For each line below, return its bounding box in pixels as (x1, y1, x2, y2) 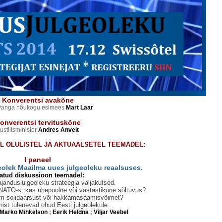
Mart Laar (66, 104, 93, 111)
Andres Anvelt (38, 126, 79, 133)
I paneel (24, 156, 51, 164)
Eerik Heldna (51, 209, 89, 216)
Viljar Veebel (94, 209, 128, 216)
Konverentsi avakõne (1, 96, 74, 104)
